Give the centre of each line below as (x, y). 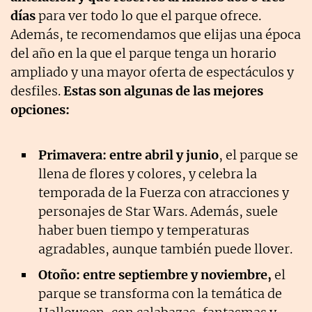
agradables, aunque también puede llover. (165, 249)
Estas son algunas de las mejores (162, 91)
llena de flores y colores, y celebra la (148, 174)
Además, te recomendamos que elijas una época (156, 35)
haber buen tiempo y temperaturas (144, 231)
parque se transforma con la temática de (160, 294)
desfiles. (36, 91)
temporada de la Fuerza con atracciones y (164, 193)
